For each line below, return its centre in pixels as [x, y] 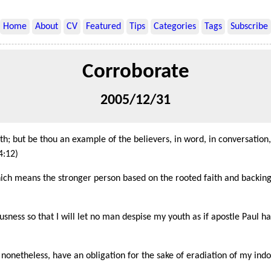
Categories [175, 27]
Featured [103, 27]
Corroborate [135, 73]
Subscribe [249, 27]
